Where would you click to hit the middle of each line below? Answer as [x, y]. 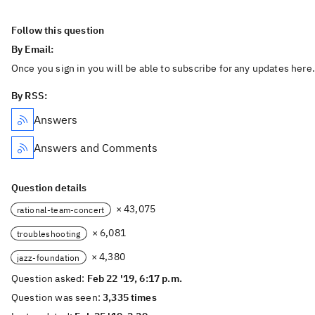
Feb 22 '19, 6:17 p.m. [134, 278]
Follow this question [58, 30]
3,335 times [130, 297]
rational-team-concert [61, 210]
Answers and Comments [96, 148]
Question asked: [49, 278]
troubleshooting [49, 233]
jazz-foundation [49, 257]
